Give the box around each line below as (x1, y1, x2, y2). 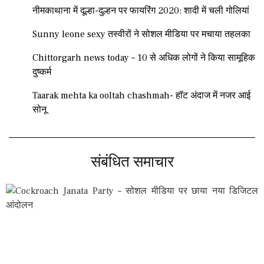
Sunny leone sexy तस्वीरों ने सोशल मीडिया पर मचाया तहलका (32, 28, 250, 41)
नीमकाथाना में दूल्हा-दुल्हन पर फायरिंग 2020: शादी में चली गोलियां (32, 5, 249, 17)
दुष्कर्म (32, 66, 51, 78)
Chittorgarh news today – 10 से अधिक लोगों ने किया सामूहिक (32, 52, 255, 64)
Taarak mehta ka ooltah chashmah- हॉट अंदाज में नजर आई (32, 90, 250, 102)
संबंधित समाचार (90, 152, 174, 173)
